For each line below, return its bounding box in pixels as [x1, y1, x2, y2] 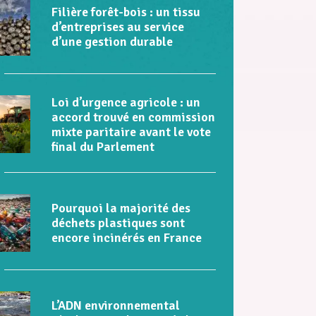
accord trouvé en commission [51, 109, 215, 126]
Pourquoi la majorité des [51, 200, 190, 216]
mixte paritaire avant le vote [51, 124, 211, 140]
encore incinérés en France [51, 229, 202, 245]
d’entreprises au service [51, 18, 184, 35]
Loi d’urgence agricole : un [51, 95, 200, 111]
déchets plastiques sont [51, 214, 185, 231]
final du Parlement [51, 139, 154, 155]
